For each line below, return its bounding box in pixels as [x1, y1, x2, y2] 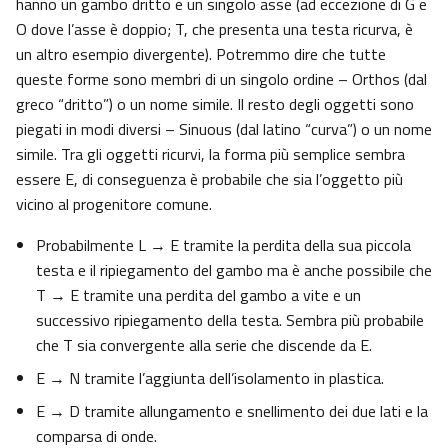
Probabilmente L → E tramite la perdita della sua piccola [36, 233, 411, 258]
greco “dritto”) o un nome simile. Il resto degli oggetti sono [16, 92, 414, 117]
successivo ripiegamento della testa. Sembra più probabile [36, 308, 424, 333]
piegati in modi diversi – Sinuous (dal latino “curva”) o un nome [16, 117, 432, 142]
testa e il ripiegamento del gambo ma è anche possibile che [36, 258, 432, 283]
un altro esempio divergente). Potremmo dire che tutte [16, 42, 386, 67]
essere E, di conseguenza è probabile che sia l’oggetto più [16, 167, 403, 192]
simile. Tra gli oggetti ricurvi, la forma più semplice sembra [16, 142, 405, 167]
